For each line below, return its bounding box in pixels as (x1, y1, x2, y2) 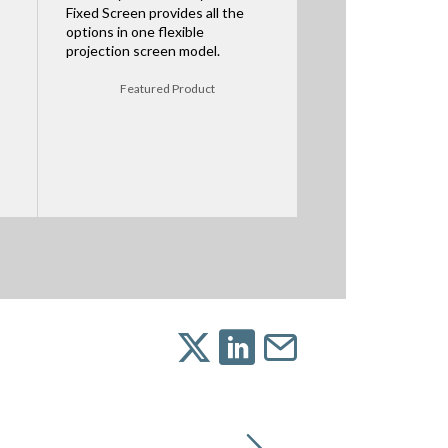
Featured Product (120, 81, 216, 97)
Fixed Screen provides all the (65, 4, 244, 22)
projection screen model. (65, 42, 220, 60)
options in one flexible (65, 23, 204, 41)
